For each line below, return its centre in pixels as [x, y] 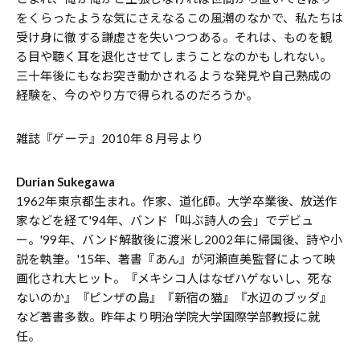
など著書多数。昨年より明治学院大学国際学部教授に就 [168, 317]
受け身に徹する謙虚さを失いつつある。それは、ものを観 [174, 37]
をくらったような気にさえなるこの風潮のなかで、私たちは [180, 18]
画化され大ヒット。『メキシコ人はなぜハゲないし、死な [174, 278]
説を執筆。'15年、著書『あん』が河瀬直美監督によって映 [176, 259]
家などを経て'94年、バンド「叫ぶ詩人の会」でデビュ [165, 221]
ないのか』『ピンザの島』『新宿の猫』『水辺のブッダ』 [174, 298]
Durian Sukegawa [65, 182]
